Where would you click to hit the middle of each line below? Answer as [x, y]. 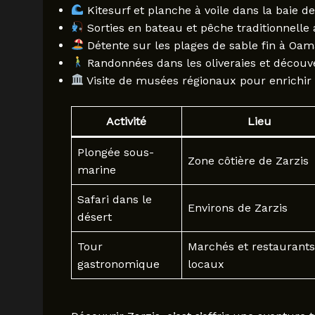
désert [94, 217]
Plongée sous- [115, 152]
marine [96, 169]
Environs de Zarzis [237, 207]
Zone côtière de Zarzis [248, 160]
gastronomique [118, 264]
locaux [206, 264]
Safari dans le [114, 199]
